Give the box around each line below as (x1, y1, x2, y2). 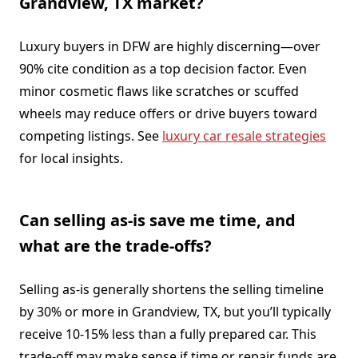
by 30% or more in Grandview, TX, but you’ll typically (19, 302, 331, 320)
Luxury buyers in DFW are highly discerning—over (19, 37, 320, 55)
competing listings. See (19, 126, 162, 145)
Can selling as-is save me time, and (19, 209, 296, 231)
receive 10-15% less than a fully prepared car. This (19, 324, 316, 343)
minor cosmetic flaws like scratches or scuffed (19, 82, 299, 100)
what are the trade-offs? (19, 234, 212, 257)
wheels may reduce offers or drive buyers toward (19, 104, 317, 122)
